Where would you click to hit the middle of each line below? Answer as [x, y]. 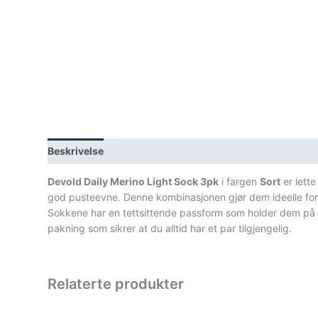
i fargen [240, 182]
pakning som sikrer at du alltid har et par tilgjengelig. [170, 229]
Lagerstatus [146, 151]
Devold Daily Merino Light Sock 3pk [133, 182]
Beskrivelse [76, 151]
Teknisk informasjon [237, 151]
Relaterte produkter [116, 284]
